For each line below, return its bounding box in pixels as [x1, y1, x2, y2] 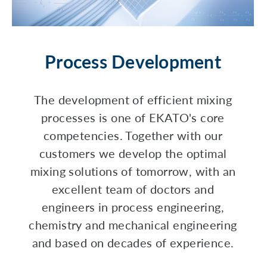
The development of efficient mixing [34, 92, 232, 107]
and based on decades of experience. [32, 235, 234, 250]
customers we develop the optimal [39, 146, 227, 160]
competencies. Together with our [43, 128, 223, 142]
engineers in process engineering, [41, 200, 225, 214]
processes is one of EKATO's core [41, 110, 225, 125]
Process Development [45, 51, 221, 72]
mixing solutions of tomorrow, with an [30, 164, 236, 178]
